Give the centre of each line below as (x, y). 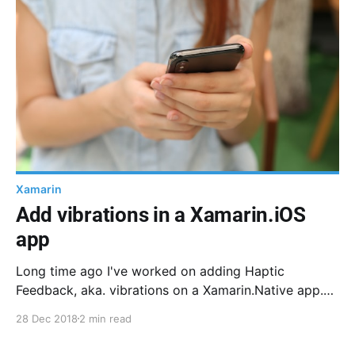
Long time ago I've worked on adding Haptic (150, 271)
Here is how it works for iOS (101, 309)
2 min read (105, 318)
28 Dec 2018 (47, 318)
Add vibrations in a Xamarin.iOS (161, 214)
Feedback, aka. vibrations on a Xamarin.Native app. (170, 290)
